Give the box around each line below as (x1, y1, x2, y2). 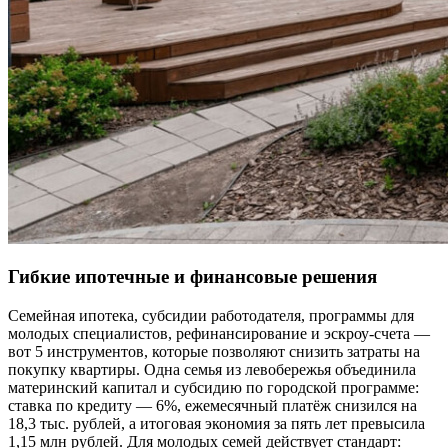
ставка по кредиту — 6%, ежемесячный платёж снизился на (8, 397, 417, 415)
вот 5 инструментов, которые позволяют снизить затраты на (8, 343, 420, 361)
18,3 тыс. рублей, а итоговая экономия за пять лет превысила (8, 415, 425, 433)
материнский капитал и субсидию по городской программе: (8, 379, 419, 397)
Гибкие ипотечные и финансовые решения (8, 266, 377, 288)
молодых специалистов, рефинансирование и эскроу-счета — (8, 325, 430, 343)
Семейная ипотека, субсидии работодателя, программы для (8, 307, 414, 325)
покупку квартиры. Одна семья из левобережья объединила (8, 361, 416, 379)
